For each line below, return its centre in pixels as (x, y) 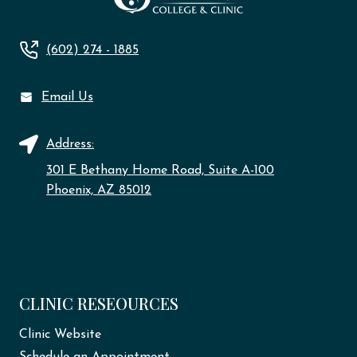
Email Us (67, 97)
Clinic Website (60, 334)
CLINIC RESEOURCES (99, 304)
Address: (70, 144)
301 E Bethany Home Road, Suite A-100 (160, 171)
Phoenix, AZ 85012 (99, 191)
